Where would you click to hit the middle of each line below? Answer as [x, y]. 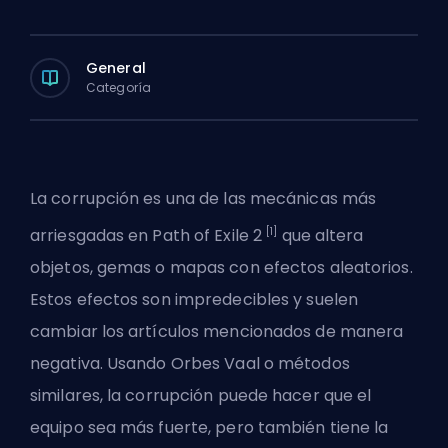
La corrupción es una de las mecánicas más [203, 198]
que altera [320, 236]
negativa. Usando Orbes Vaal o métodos [190, 364]
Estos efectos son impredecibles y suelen [194, 300]
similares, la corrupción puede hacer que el [201, 396]
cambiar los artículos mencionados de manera [217, 332]
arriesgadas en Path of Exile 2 [148, 236]
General [116, 67]
